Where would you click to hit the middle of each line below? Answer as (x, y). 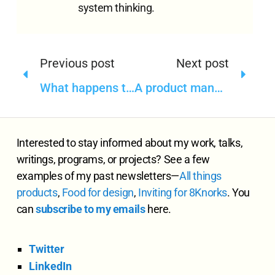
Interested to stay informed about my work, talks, (130, 143)
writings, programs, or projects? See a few (113, 160)
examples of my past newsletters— (98, 176)
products (37, 193)
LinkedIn (50, 266)
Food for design (98, 193)
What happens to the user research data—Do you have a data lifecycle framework (130, 88)
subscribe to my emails (91, 209)
